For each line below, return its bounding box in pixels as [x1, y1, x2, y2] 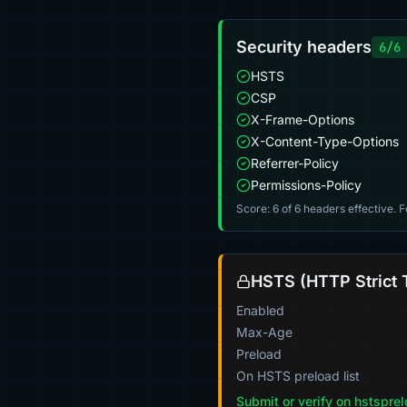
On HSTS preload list [236, 368, 360, 383]
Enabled [236, 303, 284, 318]
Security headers [236, 37, 372, 56]
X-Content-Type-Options [251, 134, 399, 149]
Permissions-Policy [251, 177, 362, 193]
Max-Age [236, 324, 293, 340]
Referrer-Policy [251, 155, 339, 171]
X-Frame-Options [251, 112, 354, 127]
